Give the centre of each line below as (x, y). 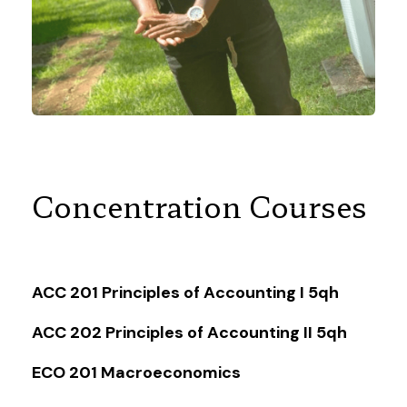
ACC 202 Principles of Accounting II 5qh (189, 332)
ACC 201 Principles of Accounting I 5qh (185, 292)
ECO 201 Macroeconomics (136, 372)
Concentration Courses (199, 205)
